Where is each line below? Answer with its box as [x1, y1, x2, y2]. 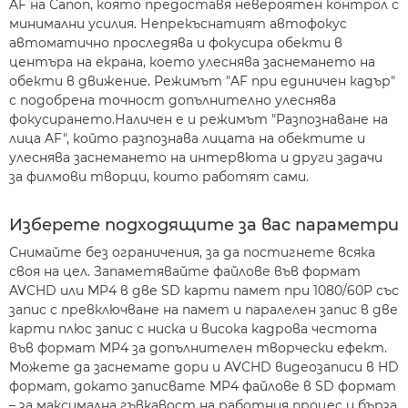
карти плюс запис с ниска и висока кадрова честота [9, 321, 377, 337]
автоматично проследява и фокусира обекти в [9, 35, 342, 51]
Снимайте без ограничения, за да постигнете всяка [9, 244, 375, 260]
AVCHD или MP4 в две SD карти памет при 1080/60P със [9, 282, 399, 299]
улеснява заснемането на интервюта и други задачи [9, 149, 382, 166]
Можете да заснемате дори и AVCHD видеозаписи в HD [9, 359, 399, 375]
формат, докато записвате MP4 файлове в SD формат [9, 378, 396, 394]
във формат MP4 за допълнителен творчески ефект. [9, 340, 387, 356]
